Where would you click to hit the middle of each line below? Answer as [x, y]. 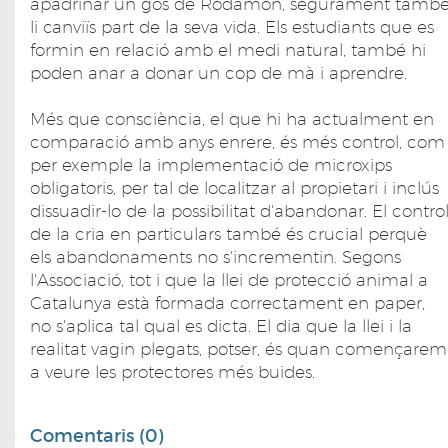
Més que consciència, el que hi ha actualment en [232, 118]
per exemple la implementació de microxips [211, 164]
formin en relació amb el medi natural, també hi [228, 49]
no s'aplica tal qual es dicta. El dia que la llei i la [221, 325]
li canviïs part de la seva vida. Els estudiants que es [232, 26]
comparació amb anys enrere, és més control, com [237, 141]
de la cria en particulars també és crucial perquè [228, 233]
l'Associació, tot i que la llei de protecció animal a [229, 279]
